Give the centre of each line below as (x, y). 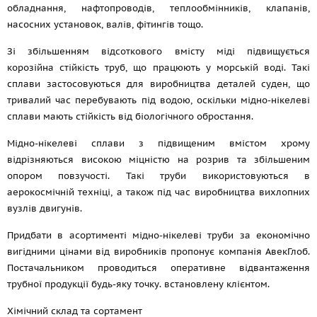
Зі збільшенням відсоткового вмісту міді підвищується (158, 51)
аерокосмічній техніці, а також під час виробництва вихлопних (158, 192)
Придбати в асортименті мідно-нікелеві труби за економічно (158, 235)
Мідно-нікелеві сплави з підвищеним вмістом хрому (158, 143)
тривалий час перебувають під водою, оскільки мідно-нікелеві (158, 100)
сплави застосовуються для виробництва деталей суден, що (158, 84)
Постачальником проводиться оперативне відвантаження (158, 268)
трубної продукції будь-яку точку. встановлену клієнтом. (138, 284)
